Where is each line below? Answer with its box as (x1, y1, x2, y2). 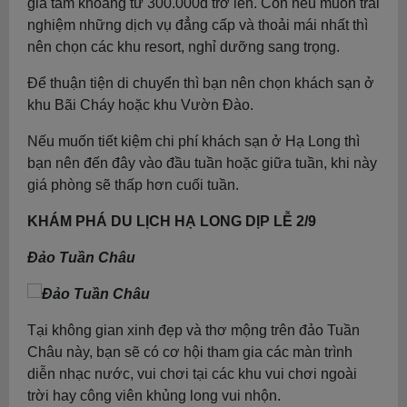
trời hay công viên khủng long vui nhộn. (27, 388, 281, 403)
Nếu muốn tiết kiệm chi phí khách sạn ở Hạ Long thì (27, 134, 360, 149)
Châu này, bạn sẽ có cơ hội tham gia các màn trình (27, 344, 352, 360)
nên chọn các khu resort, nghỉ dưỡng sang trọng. (27, 39, 340, 55)
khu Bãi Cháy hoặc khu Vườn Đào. (27, 97, 253, 113)
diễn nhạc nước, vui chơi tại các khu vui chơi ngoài (27, 366, 357, 382)
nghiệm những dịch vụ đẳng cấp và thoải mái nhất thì (27, 17, 368, 33)
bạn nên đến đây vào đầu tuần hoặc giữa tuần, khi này (27, 155, 377, 171)
